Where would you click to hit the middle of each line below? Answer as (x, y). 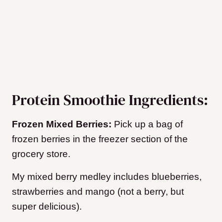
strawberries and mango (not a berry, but (98, 192)
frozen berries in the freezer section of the (100, 139)
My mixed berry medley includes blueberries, (107, 177)
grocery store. (41, 154)
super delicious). (48, 207)
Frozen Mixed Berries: (63, 124)
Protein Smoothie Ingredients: (110, 100)
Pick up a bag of (148, 124)
